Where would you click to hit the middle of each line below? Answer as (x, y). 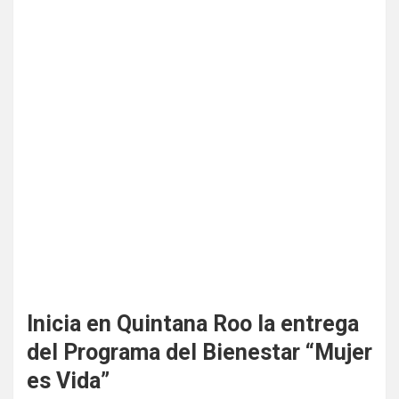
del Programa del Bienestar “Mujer (199, 352)
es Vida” (68, 381)
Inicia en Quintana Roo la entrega (193, 324)
